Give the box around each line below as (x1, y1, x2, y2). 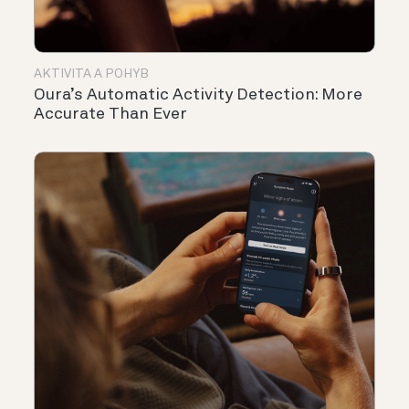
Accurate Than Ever (34, 106, 187, 123)
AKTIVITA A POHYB (34, 68, 149, 81)
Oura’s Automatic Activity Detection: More (34, 87, 362, 104)
